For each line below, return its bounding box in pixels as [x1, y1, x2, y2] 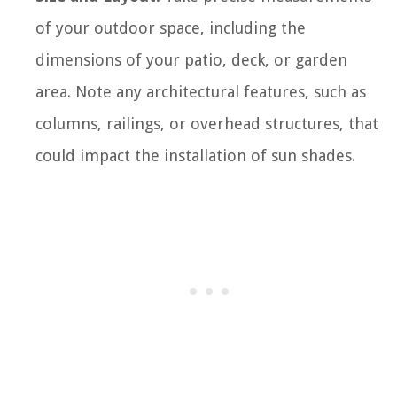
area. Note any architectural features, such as [35, 82, 366, 101]
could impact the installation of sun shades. [35, 145, 355, 165]
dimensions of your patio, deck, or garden [35, 50, 347, 69]
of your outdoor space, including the [35, 18, 306, 37]
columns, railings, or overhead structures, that [35, 113, 378, 133]
